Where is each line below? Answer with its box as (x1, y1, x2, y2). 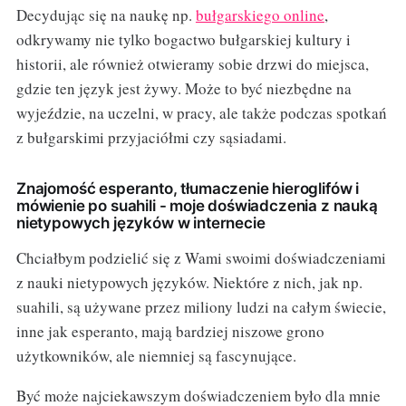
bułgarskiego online (195, 4, 324, 25)
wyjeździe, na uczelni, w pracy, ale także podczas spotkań (15, 101, 387, 123)
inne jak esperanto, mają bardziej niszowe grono (15, 320, 324, 342)
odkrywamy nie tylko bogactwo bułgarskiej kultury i (15, 28, 351, 50)
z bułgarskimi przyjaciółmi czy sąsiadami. (15, 126, 286, 148)
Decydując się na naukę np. (15, 4, 196, 25)
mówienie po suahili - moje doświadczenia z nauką (15, 196, 378, 215)
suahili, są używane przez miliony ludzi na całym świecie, (15, 295, 386, 317)
